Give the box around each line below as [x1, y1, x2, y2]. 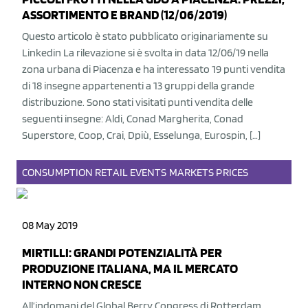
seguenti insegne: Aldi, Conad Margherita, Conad [22, 112, 243, 125]
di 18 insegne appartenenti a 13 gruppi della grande [22, 79, 254, 92]
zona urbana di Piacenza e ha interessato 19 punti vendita [22, 63, 285, 76]
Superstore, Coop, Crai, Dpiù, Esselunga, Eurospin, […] [22, 129, 261, 142]
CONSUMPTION [22, 166, 93, 179]
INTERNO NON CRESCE [22, 276, 142, 292]
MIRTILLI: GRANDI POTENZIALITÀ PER [22, 245, 222, 261]
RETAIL [95, 166, 128, 179]
